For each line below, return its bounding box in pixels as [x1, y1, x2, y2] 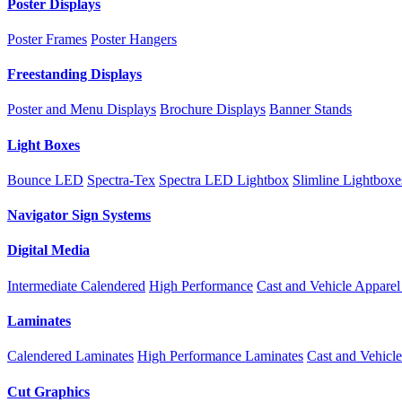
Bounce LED [7, 171, 83, 188]
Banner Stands [269, 101, 352, 118]
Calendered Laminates [7, 348, 134, 364]
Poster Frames [7, 31, 87, 47]
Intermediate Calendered [7, 277, 145, 293]
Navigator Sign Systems [7, 207, 151, 223]
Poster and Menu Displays [7, 101, 156, 118]
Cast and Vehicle [257, 277, 354, 293]
